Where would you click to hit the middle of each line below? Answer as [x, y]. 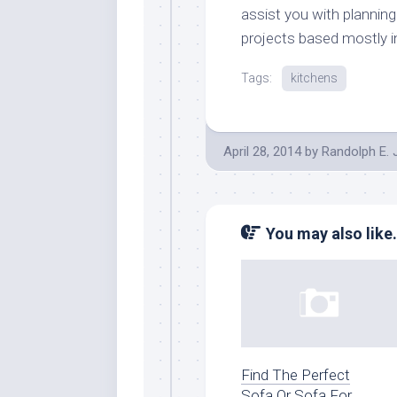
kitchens [314, 78]
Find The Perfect [296, 374]
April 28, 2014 [262, 151]
